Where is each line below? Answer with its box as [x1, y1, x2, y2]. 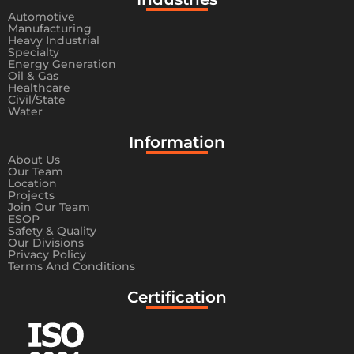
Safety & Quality [8, 224, 96, 239]
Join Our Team [8, 200, 90, 215]
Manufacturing [8, 21, 92, 36]
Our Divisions [8, 235, 84, 250]
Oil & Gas [8, 69, 58, 84]
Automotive [8, 9, 75, 24]
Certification [127, 288, 227, 307]
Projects [8, 188, 55, 203]
